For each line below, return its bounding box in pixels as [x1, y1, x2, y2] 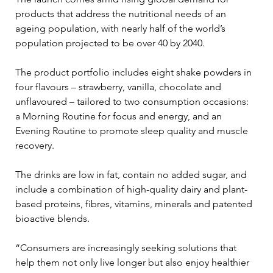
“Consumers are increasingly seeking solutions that [15, 241, 239, 253]
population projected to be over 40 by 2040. [15, 37, 207, 49]
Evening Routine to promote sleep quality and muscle [15, 124, 250, 136]
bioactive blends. [15, 212, 90, 224]
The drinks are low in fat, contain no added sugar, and [15, 168, 249, 180]
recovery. [15, 139, 57, 151]
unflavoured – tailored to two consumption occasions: [15, 95, 251, 107]
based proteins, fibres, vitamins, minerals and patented [15, 197, 255, 210]
